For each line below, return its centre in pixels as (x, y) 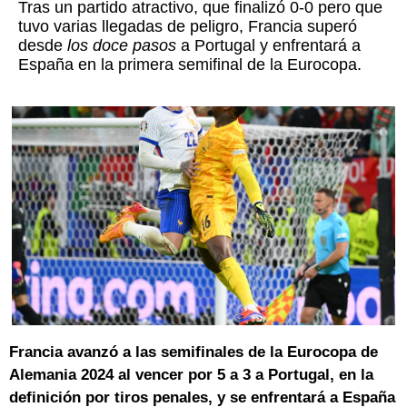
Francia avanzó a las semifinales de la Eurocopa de (194, 352)
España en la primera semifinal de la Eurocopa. (190, 65)
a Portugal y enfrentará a (268, 46)
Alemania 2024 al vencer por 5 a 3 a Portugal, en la (191, 375)
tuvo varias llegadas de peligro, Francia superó (188, 27)
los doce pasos (122, 46)
